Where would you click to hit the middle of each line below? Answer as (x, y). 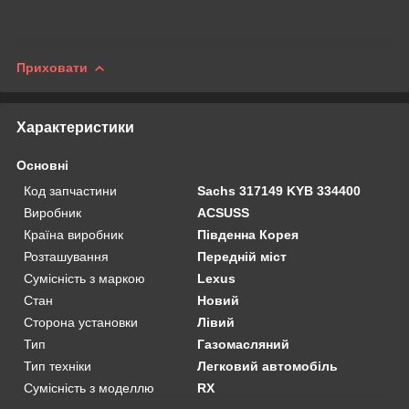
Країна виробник (73, 234)
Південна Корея (248, 234)
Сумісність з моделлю (89, 388)
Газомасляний (244, 344)
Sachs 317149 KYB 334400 (279, 190)
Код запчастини (70, 190)
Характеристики (75, 127)
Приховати (52, 67)
